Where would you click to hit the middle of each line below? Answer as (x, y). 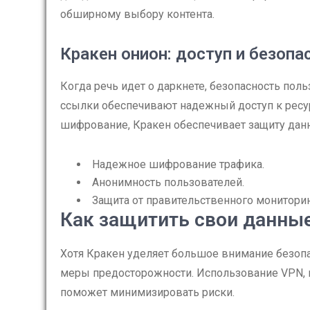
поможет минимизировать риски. (147, 292)
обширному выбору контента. (137, 14)
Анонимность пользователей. (168, 182)
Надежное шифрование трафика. (178, 164)
